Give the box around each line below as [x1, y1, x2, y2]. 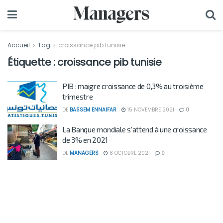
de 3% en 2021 [62, 135, 109, 144]
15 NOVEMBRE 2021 [126, 106, 174, 113]
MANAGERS [70, 149, 99, 157]
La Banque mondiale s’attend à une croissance [62, 124, 207, 134]
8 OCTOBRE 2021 [108, 149, 150, 157]
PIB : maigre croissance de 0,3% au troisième [62, 82, 204, 91]
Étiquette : [7, 55, 58, 69]
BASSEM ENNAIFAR [70, 106, 116, 113]
